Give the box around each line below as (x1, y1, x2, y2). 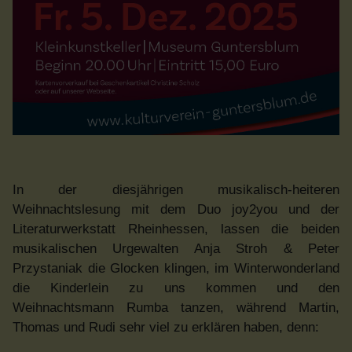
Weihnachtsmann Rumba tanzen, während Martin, (13, 299, 339, 315)
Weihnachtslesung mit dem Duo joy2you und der (13, 201, 339, 217)
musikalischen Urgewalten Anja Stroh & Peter (13, 240, 339, 256)
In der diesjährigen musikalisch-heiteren (13, 181, 339, 197)
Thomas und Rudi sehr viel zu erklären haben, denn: (13, 319, 319, 335)
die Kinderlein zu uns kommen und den (13, 280, 339, 295)
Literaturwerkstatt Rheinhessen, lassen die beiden (13, 221, 339, 236)
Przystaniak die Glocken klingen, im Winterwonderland (13, 260, 339, 276)
